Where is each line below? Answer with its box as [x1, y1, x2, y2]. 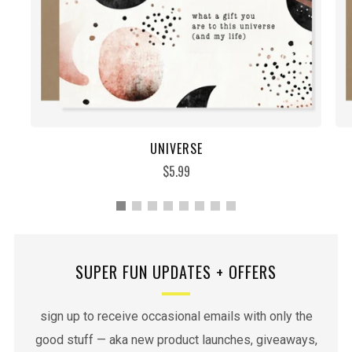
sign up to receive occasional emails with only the [39, 309, 313, 324]
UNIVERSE [149, 139, 203, 159]
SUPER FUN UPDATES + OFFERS [75, 260, 277, 284]
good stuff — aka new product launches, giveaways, [35, 332, 317, 348]
